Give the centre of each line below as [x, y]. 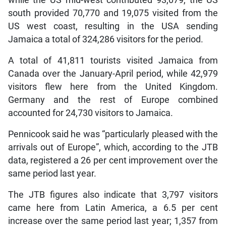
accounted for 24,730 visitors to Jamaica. [90, 113]
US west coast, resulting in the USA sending [113, 26]
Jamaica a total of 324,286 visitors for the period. [105, 39]
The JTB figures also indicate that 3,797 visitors [113, 194]
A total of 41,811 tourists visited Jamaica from [113, 60]
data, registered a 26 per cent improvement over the [113, 160]
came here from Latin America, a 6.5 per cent [113, 208]
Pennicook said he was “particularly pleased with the [113, 134]
